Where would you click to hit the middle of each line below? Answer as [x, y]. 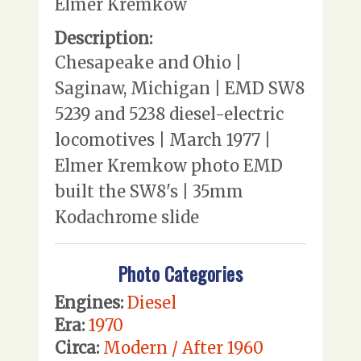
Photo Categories [180, 274]
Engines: [89, 303]
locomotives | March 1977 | [163, 139]
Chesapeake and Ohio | [148, 62]
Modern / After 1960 [183, 348]
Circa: [77, 348]
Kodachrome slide [127, 217]
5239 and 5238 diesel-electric [169, 114]
